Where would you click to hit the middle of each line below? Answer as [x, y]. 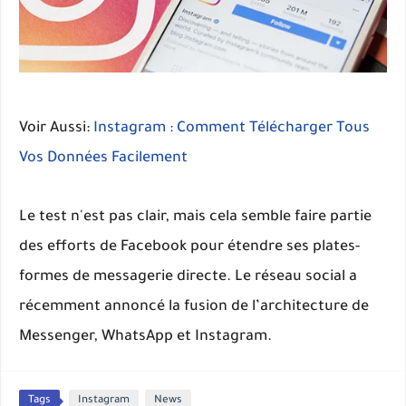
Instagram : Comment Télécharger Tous [232, 128]
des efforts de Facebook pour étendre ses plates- [189, 247]
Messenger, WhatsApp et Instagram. [145, 337]
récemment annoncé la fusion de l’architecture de [194, 307]
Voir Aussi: [56, 128]
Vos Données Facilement [103, 158]
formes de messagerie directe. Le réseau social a [188, 277]
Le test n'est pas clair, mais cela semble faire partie [195, 217]
